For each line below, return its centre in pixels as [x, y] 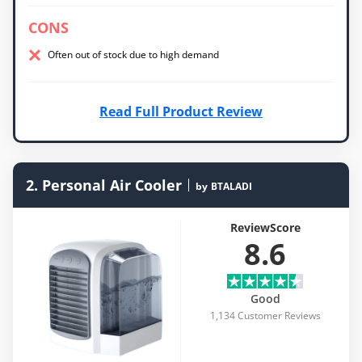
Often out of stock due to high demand [133, 55]
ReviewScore [265, 227]
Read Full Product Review [181, 112]
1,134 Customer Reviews [265, 316]
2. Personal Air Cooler [104, 185]
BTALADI [232, 186]
